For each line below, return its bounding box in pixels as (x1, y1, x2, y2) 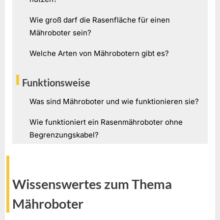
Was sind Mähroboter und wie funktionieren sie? (29, 96, 199, 106)
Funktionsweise (22, 77, 90, 88)
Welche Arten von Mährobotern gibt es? (29, 49, 169, 58)
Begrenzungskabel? (29, 130, 99, 139)
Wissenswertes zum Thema (12, 176, 172, 192)
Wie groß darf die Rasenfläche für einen (29, 15, 170, 25)
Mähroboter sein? (29, 28, 91, 38)
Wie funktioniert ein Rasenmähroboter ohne (29, 117, 183, 127)
